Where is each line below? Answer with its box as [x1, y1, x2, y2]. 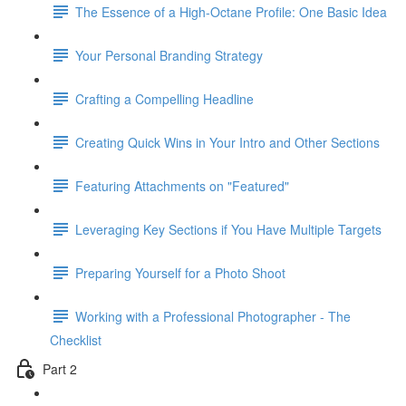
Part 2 [43, 359, 77, 378]
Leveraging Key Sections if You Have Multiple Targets [75, 219, 382, 238]
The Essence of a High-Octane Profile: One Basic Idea [75, 2, 387, 21]
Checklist [50, 331, 101, 349]
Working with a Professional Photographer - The [75, 306, 351, 325]
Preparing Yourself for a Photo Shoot [75, 263, 285, 282]
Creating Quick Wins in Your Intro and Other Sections [75, 132, 380, 151]
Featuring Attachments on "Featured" [75, 176, 289, 195]
